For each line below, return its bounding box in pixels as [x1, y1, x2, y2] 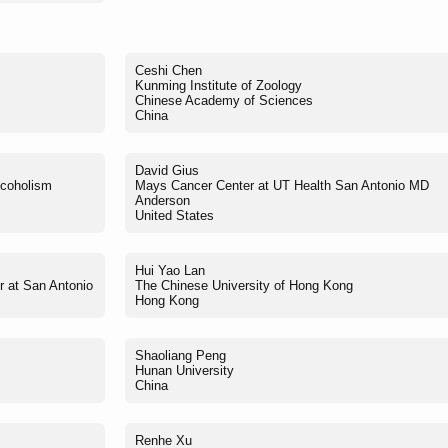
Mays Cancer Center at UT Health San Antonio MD [135, 178, 429, 194]
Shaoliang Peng [135, 348, 226, 364]
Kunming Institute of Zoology [135, 78, 302, 94]
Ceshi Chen [135, 63, 202, 79]
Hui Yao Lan [135, 263, 205, 279]
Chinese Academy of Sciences [135, 93, 313, 109]
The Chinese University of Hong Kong [135, 278, 353, 294]
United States [135, 208, 214, 224]
